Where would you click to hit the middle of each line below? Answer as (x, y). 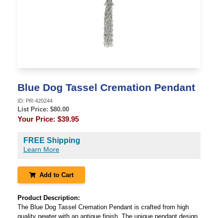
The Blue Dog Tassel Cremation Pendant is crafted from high (103, 207)
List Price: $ (36, 109)
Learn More (41, 149)
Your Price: (37, 119)
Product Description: (49, 198)
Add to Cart (56, 175)
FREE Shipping (52, 140)
